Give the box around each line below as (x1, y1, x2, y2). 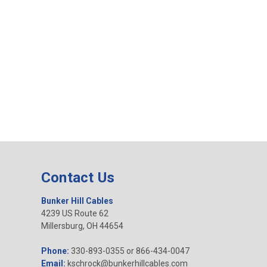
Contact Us (41, 169, 115, 187)
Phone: (41, 246, 69, 256)
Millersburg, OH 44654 (41, 221, 123, 231)
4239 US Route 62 (41, 209, 108, 219)
